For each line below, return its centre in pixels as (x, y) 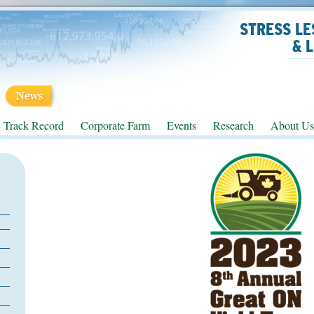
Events (182, 125)
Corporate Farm (115, 125)
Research (233, 125)
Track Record (34, 125)
